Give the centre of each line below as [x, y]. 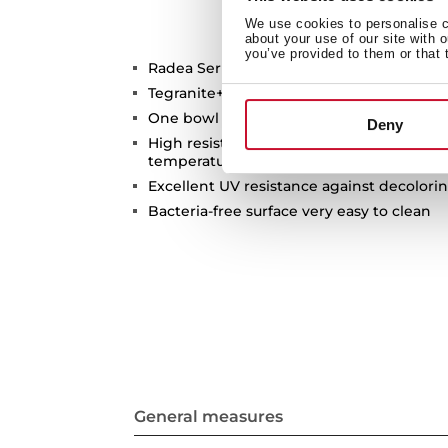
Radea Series [195, 68]
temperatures [198, 161]
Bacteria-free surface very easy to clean [290, 211]
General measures [209, 416]
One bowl [184, 118]
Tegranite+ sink [203, 93]
